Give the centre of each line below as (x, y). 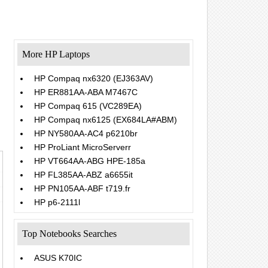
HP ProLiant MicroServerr (83, 147)
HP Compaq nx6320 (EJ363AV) (94, 78)
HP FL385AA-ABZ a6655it (83, 175)
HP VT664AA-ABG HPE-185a (90, 161)
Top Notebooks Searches (69, 234)
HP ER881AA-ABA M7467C (86, 92)
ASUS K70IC (58, 258)
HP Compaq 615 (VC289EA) (88, 106)
